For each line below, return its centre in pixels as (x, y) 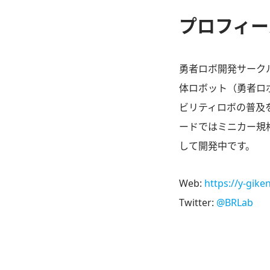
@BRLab (235, 203)
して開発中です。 (217, 146)
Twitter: (198, 203)
